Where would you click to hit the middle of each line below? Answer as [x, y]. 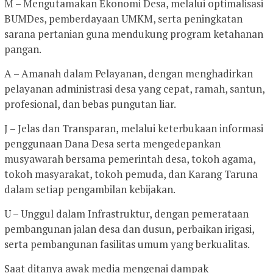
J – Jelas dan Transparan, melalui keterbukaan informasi [134, 128]
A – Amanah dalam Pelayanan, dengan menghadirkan [129, 73]
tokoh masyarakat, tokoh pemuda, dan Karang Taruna [131, 174]
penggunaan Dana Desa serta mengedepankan [112, 143]
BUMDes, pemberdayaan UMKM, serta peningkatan [123, 18]
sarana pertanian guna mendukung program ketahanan [134, 34]
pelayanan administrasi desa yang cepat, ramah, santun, [134, 88]
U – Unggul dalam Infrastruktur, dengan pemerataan [126, 213]
